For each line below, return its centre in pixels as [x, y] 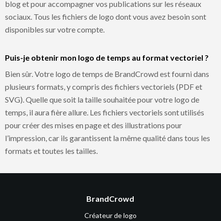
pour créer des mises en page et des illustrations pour [93, 125]
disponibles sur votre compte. [55, 29]
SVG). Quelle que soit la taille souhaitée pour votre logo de [102, 99]
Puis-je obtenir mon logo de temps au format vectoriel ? [107, 57]
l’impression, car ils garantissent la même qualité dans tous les [108, 138]
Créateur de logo [110, 215]
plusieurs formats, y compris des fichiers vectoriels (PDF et [104, 86]
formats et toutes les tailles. [51, 150]
